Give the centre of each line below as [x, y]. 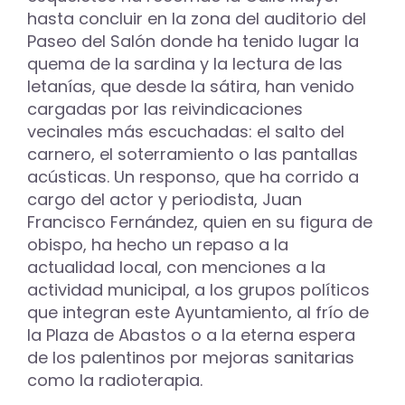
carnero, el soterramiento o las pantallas [193, 154]
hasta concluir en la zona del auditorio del [197, 18]
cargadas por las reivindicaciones [165, 108]
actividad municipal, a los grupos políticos [198, 289]
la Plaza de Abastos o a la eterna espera [191, 334]
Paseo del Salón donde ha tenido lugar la [193, 41]
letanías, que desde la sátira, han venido [191, 86]
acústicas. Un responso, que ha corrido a [193, 176]
